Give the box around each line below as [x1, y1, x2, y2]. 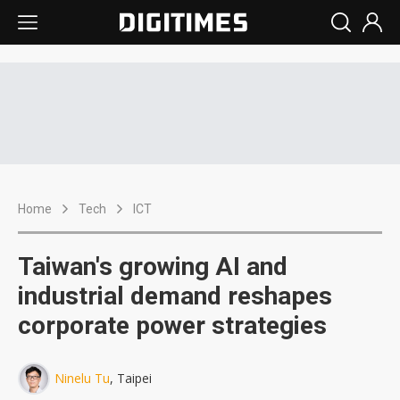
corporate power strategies [18, 311, 327, 340]
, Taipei [110, 370, 152, 387]
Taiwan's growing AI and [18, 252, 287, 281]
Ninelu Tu [54, 370, 110, 387]
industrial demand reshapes [18, 281, 332, 311]
